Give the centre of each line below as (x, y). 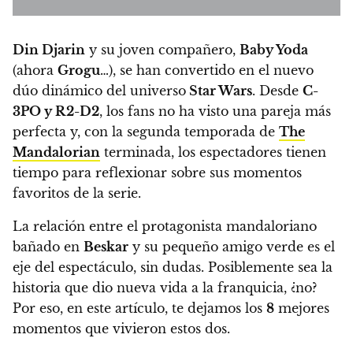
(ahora (35, 71)
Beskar (106, 247)
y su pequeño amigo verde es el (232, 247)
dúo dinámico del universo (99, 91)
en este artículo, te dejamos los (167, 308)
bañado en (48, 247)
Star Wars (219, 91)
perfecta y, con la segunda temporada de (146, 132)
